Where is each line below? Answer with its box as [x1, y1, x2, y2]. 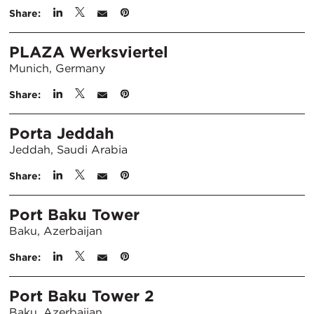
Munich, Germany [9, 62, 105, 75]
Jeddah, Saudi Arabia [9, 143, 128, 156]
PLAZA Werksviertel [9, 43, 168, 61]
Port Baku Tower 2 [9, 287, 154, 305]
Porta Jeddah [9, 124, 114, 142]
